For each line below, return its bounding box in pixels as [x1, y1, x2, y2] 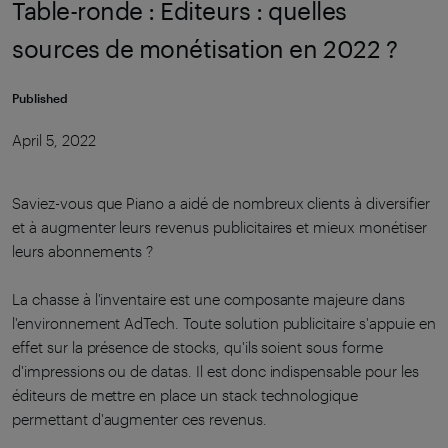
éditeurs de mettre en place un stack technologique [12, 386, 359, 405]
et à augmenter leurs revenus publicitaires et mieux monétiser [12, 218, 427, 237]
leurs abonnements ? [12, 242, 154, 261]
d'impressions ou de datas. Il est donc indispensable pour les [12, 362, 419, 381]
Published [12, 90, 68, 105]
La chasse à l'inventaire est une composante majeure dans [12, 290, 405, 309]
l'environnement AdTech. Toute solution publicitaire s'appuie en [12, 314, 436, 333]
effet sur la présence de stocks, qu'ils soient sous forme [12, 338, 383, 357]
